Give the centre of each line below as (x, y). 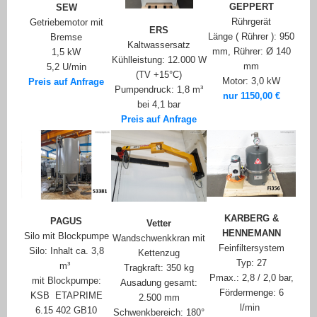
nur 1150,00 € (251, 96)
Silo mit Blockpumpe (66, 236)
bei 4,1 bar (159, 105)
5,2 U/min (66, 67)
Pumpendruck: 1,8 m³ (159, 90)
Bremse (66, 38)
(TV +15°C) (159, 75)
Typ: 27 (251, 263)
